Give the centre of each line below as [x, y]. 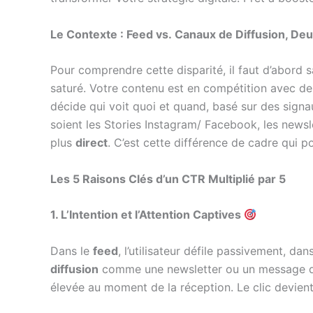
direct [92, 143]
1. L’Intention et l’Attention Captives [147, 215]
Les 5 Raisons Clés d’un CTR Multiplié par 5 [168, 179]
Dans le [72, 250]
